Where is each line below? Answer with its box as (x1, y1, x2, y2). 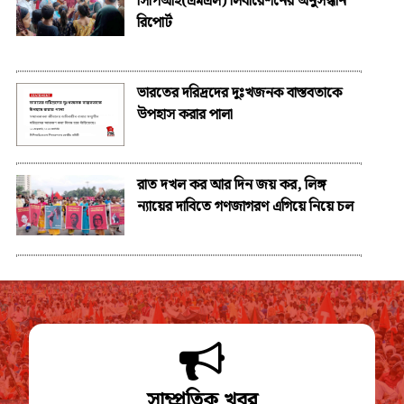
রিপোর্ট (137, 11, 172, 34)
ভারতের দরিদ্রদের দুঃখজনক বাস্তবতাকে (137, 81, 342, 105)
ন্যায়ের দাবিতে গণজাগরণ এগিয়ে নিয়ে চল (137, 195, 353, 218)
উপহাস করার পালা (137, 103, 233, 126)
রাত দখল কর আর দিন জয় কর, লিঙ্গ (137, 173, 326, 197)
